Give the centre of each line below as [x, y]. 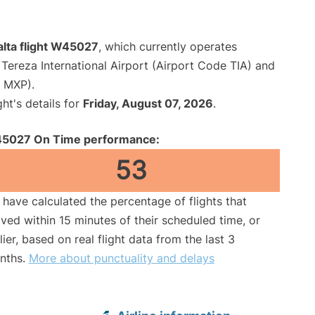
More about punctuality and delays [121, 258]
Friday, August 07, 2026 [148, 104]
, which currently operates [168, 47]
